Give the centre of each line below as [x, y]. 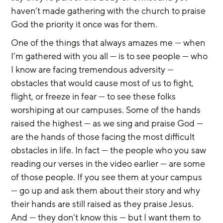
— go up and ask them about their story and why [107, 191]
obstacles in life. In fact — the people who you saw [110, 150]
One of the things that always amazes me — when [109, 43]
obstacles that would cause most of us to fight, [104, 83]
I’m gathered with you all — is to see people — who [111, 56]
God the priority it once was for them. [84, 24]
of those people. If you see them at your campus [108, 177]
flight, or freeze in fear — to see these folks [95, 97]
